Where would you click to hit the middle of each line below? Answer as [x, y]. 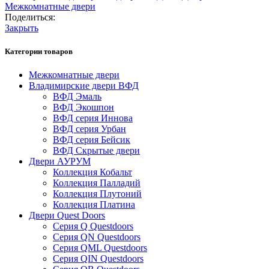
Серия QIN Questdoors [98, 259]
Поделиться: [30, 17]
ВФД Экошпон [83, 107]
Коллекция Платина [94, 205]
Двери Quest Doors [67, 216]
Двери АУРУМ [60, 162]
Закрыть [22, 28]
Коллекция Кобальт [92, 172]
